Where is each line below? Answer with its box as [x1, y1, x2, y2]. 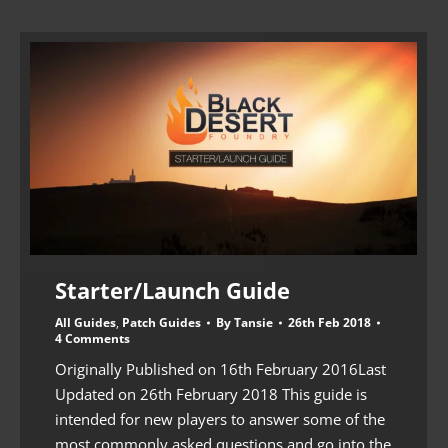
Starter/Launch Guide [55, 274, 290, 305]
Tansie [234, 313, 273, 331]
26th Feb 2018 [288, 313, 371, 331]
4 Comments [55, 329, 130, 347]
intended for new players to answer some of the [55, 408, 385, 429]
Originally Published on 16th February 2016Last [55, 358, 386, 379]
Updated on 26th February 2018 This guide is [55, 383, 367, 404]
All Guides [55, 313, 116, 331]
